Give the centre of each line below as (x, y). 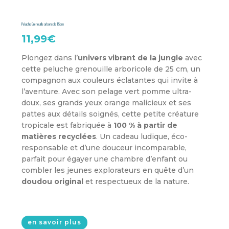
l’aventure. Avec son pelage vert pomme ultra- (107, 91)
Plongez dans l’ (50, 58)
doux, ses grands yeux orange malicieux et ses (107, 102)
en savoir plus (55, 222)
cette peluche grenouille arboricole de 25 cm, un (111, 69)
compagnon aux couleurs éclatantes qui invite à (110, 80)
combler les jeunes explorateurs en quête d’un (108, 170)
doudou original (53, 181)
